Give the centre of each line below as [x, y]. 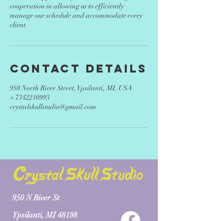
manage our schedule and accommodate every [76, 16]
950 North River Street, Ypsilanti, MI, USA [71, 88]
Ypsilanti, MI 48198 [45, 215]
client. [19, 25]
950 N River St [36, 198]
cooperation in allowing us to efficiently [67, 6]
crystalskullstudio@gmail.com [53, 107]
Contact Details [78, 69]
